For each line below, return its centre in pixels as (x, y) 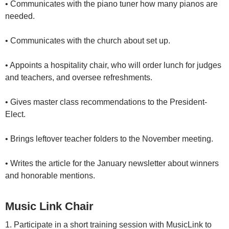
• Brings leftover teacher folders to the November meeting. (110, 139)
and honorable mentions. (51, 176)
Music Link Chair (49, 207)
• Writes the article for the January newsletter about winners (112, 164)
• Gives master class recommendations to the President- (106, 102)
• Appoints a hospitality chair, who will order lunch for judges (113, 65)
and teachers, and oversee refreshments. (80, 78)
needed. (20, 16)
